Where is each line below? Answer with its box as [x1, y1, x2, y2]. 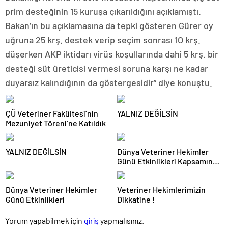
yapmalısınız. [99, 216, 144, 225]
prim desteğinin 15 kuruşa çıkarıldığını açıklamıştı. [5, 6, 201, 17]
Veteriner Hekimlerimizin [117, 185, 206, 194]
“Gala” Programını [117, 166, 178, 176]
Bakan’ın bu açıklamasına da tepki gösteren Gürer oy [5, 20, 213, 31]
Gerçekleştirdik [117, 176, 172, 185]
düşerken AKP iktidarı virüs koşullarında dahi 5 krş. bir [5, 48, 218, 60]
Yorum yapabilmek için [5, 216, 84, 225]
